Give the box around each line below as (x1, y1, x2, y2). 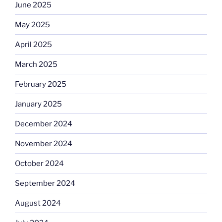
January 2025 (15, 99, 62, 109)
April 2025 (15, 40, 52, 49)
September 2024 (15, 178, 75, 188)
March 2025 (15, 59, 57, 69)
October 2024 (15, 159, 64, 168)
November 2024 (15, 139, 72, 148)
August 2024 (15, 198, 61, 208)
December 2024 (15, 119, 72, 128)
